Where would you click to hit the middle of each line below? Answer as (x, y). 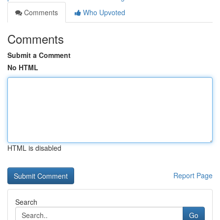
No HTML (23, 67)
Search (26, 202)
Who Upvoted (103, 12)
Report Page (193, 175)
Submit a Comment (39, 55)
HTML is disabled (34, 148)
